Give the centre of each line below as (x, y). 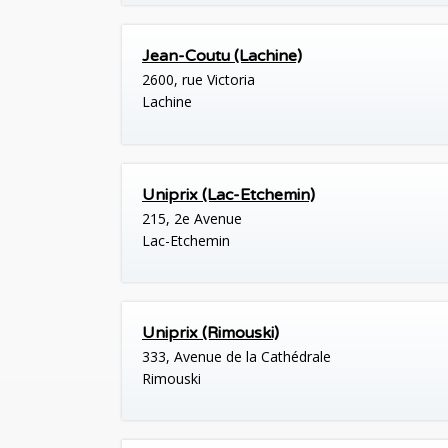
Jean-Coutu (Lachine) (222, 56)
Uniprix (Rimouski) (210, 332)
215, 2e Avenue (192, 218)
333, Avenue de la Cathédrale (236, 356)
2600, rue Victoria (198, 80)
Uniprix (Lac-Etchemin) (228, 194)
